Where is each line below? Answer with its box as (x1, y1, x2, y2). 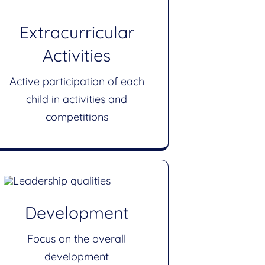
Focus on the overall (27, 232, 127, 246)
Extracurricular (19, 22, 134, 43)
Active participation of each (9, 75, 144, 89)
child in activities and (26, 92, 128, 106)
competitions (45, 110, 108, 124)
